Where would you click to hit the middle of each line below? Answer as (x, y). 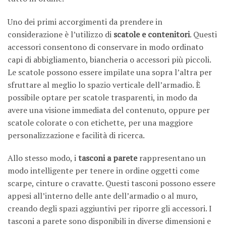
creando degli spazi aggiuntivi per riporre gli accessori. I (110, 209)
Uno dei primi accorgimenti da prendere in (85, 21)
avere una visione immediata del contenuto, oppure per (109, 110)
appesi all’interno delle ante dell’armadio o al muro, (103, 196)
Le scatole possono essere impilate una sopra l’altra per (110, 72)
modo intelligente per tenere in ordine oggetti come (103, 171)
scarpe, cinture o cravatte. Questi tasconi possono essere (111, 183)
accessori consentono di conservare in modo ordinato (105, 47)
